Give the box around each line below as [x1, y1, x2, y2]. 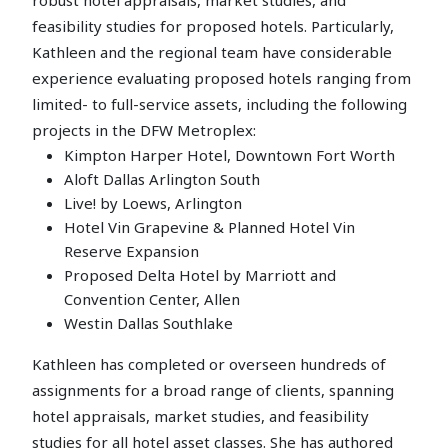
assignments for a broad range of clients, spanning [32, 379, 394, 400]
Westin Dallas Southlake [64, 312, 233, 333]
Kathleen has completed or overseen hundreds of [32, 353, 386, 374]
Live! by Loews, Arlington [64, 192, 242, 213]
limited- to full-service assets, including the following [32, 93, 407, 114]
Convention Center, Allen [64, 288, 240, 309]
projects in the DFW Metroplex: [32, 119, 256, 140]
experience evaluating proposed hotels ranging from [32, 67, 411, 88]
